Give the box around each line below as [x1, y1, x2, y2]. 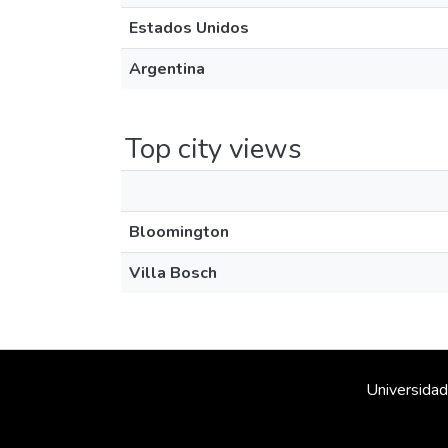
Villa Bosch [129, 262, 217, 284]
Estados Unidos [129, 17, 249, 39]
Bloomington [129, 221, 229, 243]
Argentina [129, 58, 205, 80]
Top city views [125, 130, 302, 168]
